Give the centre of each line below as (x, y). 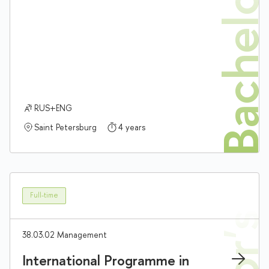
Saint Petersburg (65, 127)
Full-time (44, 195)
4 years (132, 127)
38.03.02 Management (65, 234)
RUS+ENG (53, 107)
